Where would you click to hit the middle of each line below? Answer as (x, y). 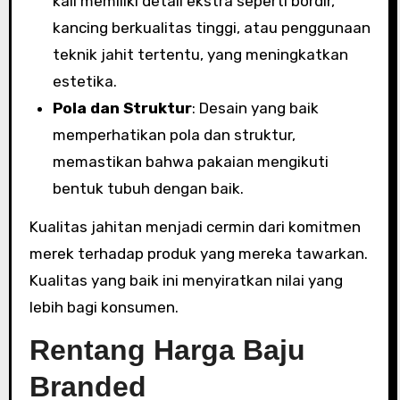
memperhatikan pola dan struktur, (174, 135)
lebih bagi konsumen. (104, 307)
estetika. (84, 81)
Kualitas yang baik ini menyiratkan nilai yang (186, 280)
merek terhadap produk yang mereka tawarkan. (198, 254)
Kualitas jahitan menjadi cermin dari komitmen (195, 227)
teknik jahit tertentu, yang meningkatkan (200, 54)
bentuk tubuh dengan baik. (148, 188)
